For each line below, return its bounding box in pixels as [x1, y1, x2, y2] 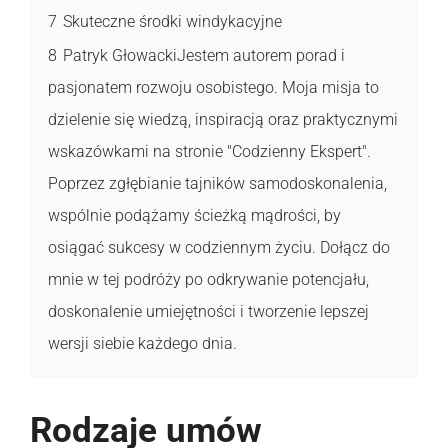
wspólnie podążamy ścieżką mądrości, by [48, 205, 341, 225]
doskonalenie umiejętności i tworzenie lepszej [48, 301, 369, 321]
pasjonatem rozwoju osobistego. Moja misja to [48, 77, 379, 97]
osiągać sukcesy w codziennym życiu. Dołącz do [48, 237, 390, 257]
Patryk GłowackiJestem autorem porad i [63, 45, 345, 65]
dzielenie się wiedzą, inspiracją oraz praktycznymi [48, 109, 398, 129]
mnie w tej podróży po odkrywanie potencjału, [48, 269, 369, 289]
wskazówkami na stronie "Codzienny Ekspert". [48, 141, 371, 161]
